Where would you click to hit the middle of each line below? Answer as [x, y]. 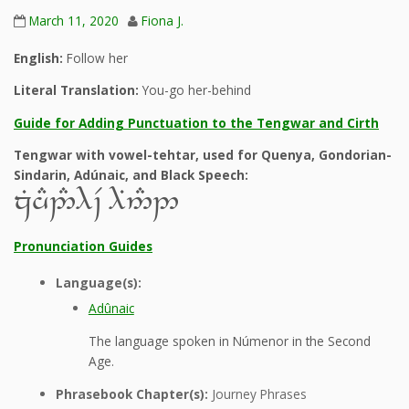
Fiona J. [163, 21]
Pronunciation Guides [83, 246]
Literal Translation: [76, 90]
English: [38, 58]
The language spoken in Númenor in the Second [229, 341]
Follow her [95, 58]
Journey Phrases [257, 394]
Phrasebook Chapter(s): [131, 394]
